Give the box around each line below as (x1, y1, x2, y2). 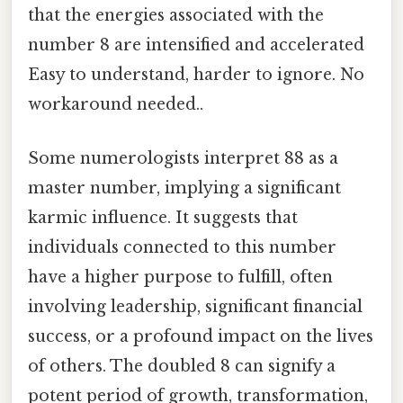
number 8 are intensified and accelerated (28, 35, 364, 56)
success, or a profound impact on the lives (28, 326, 373, 346)
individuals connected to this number (28, 237, 336, 257)
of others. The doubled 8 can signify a (28, 355, 336, 376)
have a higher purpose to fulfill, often (28, 266, 333, 287)
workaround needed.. (28, 94, 203, 115)
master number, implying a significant (28, 177, 341, 198)
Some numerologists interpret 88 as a (28, 148, 338, 168)
